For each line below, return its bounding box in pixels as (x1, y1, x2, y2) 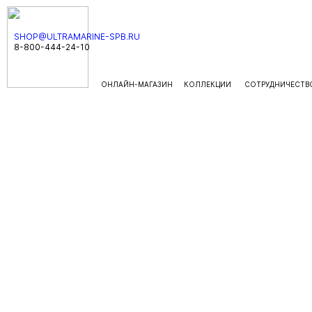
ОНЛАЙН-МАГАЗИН (101, 80, 173, 88)
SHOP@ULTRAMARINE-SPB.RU (14, 31, 140, 42)
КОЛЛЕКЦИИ (184, 80, 233, 88)
